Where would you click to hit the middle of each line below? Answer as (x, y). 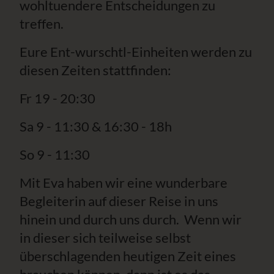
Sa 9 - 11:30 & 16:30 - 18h (96, 126)
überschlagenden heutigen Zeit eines (128, 256)
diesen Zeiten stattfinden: (95, 70)
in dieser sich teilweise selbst (105, 238)
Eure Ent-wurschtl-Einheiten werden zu (136, 52)
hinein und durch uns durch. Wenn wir (131, 219)
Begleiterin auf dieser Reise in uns (119, 201)
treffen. (43, 24)
